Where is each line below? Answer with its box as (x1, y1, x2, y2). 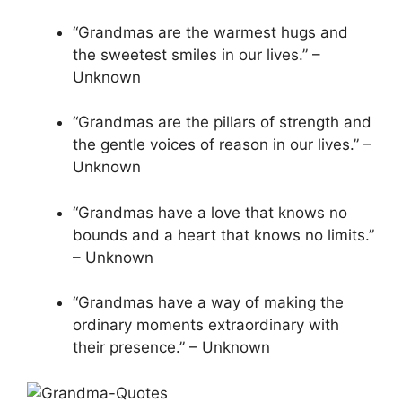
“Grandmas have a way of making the (73, 293, 344, 312)
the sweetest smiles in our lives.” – (73, 45, 320, 64)
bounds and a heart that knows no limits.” (73, 225, 374, 244)
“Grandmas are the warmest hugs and (73, 22, 348, 41)
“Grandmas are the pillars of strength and (73, 113, 371, 132)
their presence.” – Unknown (73, 338, 270, 357)
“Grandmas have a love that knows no (73, 203, 347, 222)
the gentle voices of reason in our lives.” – (73, 135, 371, 154)
